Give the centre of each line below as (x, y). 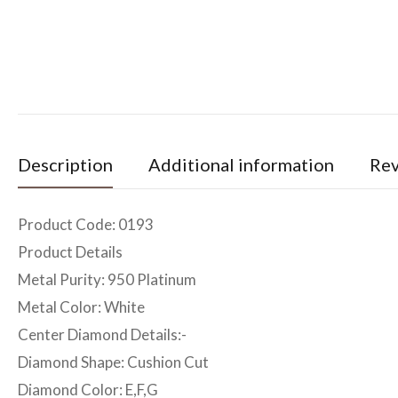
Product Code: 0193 (86, 224)
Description (65, 164)
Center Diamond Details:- (102, 334)
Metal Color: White (81, 306)
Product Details (70, 251)
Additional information (241, 164)
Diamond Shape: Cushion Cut (113, 362)
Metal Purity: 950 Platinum (107, 279)
